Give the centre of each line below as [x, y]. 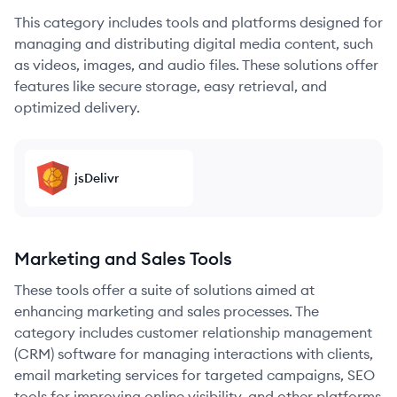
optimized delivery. [77, 107]
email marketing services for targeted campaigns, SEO [195, 375]
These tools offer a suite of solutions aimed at [164, 290]
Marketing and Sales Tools [123, 258]
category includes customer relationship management [193, 332]
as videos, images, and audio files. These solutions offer [196, 65]
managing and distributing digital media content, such [194, 43]
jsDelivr [97, 178]
